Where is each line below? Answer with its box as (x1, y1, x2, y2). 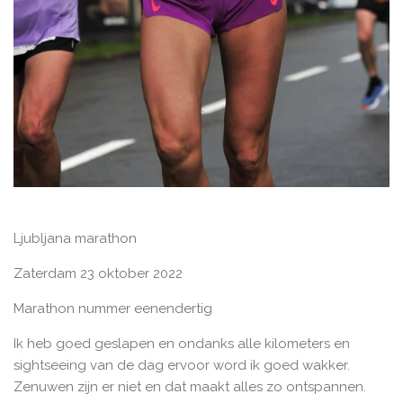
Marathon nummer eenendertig (13, 300, 212, 318)
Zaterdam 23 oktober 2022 (13, 265, 183, 282)
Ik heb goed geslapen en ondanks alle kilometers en (13, 336, 350, 353)
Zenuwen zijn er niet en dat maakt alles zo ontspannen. (13, 379, 366, 396)
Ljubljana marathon (13, 230, 137, 247)
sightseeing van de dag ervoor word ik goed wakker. (13, 357, 350, 374)
